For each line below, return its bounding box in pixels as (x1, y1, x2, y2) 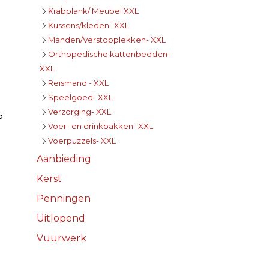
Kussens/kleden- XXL (48, 20, 129, 30)
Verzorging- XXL (48, 106, 111, 116)
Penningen (37, 192, 91, 204)
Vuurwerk (37, 232, 86, 244)
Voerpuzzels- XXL (48, 135, 116, 145)
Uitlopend (37, 212, 85, 224)
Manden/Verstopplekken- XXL (48, 34, 166, 44)
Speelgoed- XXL (48, 92, 113, 102)
